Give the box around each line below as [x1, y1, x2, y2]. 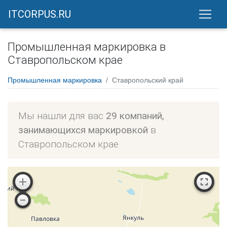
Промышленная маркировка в [8, 40, 166, 54]
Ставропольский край [112, 76, 183, 84]
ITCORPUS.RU [8, 8, 71, 20]
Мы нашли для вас [18, 109, 106, 122]
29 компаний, [106, 109, 164, 122]
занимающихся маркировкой [18, 124, 148, 136]
